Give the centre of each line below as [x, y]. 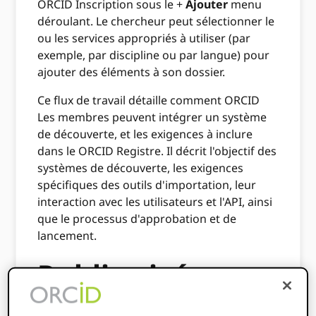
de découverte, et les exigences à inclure [145, 134]
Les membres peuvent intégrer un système [152, 117]
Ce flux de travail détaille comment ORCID [149, 101]
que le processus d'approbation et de [137, 219]
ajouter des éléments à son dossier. [134, 72]
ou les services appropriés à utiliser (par [144, 38]
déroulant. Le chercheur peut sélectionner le [156, 22]
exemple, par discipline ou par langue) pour [154, 55]
